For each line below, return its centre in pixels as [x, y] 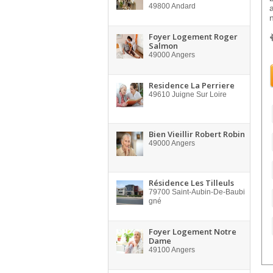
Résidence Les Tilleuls [191, 183]
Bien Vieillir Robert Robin [197, 134]
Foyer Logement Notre [193, 232]
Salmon [163, 46]
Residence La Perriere [192, 85]
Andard [183, 6]
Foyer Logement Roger [193, 37]
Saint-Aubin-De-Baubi [207, 192]
